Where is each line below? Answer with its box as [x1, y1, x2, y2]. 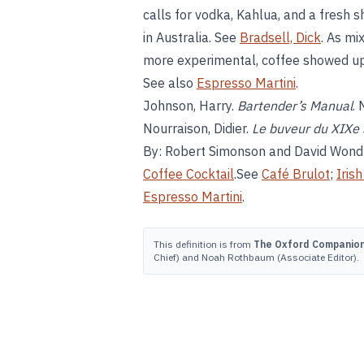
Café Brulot [262, 166, 330, 182]
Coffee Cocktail [143, 166, 234, 182]
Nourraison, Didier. [143, 120, 252, 136]
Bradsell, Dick [240, 29, 321, 45]
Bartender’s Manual [237, 97, 353, 114]
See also [143, 75, 197, 91]
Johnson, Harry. [143, 97, 237, 114]
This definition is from [154, 238, 253, 250]
